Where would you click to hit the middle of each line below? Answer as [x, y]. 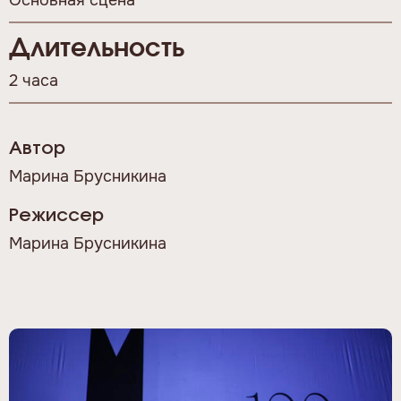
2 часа [34, 81]
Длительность [97, 49]
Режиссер [56, 216]
